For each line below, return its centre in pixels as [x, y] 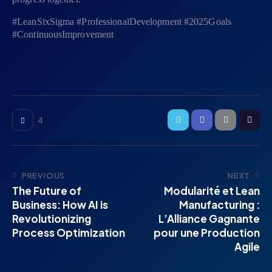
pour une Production [207, 232]
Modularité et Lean [212, 190]
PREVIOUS [43, 175]
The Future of [47, 190]
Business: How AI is [60, 204]
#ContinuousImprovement [63, 35]
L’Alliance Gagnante [209, 218]
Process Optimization [69, 232]
